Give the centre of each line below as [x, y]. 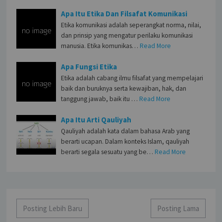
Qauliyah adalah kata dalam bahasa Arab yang [126, 131]
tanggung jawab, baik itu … [100, 99]
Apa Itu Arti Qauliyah [96, 119]
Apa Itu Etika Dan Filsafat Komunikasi [124, 13]
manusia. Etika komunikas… [100, 46]
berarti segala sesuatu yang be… [107, 152]
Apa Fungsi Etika [89, 66]
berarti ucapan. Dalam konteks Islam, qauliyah [125, 141]
